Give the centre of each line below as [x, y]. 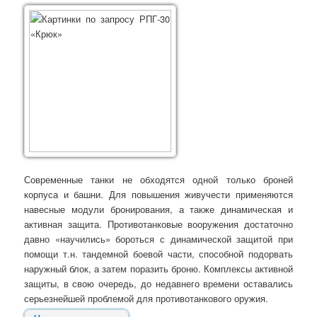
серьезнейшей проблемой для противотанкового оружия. [146, 298]
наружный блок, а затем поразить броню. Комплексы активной [158, 268]
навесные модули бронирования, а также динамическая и [158, 209]
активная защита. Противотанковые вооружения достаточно [158, 224]
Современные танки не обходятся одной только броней [158, 179]
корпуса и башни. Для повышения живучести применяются [158, 194]
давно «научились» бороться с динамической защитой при [158, 238]
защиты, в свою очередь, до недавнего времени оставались [158, 283]
